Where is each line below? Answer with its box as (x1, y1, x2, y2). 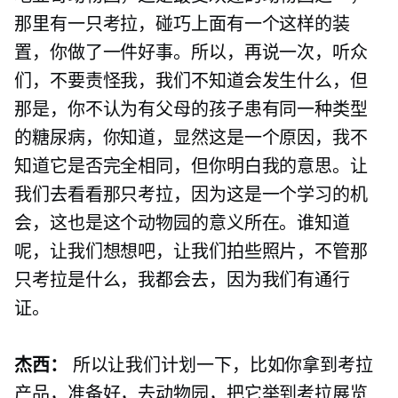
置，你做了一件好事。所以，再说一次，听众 (14, 43, 368, 63)
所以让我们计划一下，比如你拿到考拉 (67, 355, 373, 376)
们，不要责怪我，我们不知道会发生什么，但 (14, 71, 368, 92)
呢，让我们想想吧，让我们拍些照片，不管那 (14, 242, 368, 262)
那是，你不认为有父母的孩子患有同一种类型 (14, 99, 368, 120)
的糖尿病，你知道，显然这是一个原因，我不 (14, 128, 368, 148)
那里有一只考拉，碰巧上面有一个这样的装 (14, 14, 351, 35)
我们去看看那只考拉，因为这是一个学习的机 (14, 185, 368, 205)
